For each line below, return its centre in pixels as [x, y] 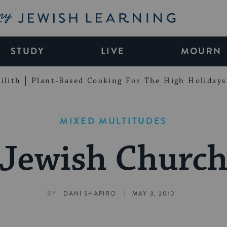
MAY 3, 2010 [154, 194]
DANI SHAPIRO [90, 194]
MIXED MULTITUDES [113, 121]
